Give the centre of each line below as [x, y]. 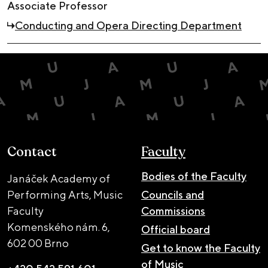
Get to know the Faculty [201, 248]
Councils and [173, 194]
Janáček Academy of [59, 178]
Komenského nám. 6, [59, 227]
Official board [176, 229]
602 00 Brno [38, 243]
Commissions [173, 211]
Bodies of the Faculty [194, 176]
